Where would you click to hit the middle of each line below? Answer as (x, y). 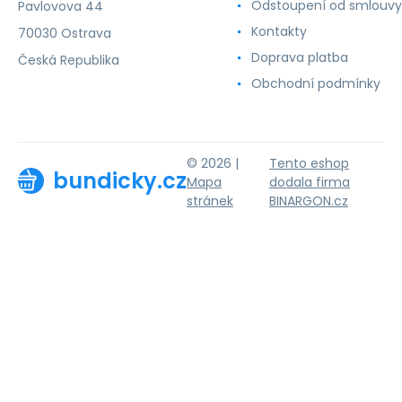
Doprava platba (300, 57)
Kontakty (279, 31)
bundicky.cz (120, 180)
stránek (210, 201)
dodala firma (310, 182)
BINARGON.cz (309, 201)
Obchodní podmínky (316, 83)
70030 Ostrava (65, 33)
